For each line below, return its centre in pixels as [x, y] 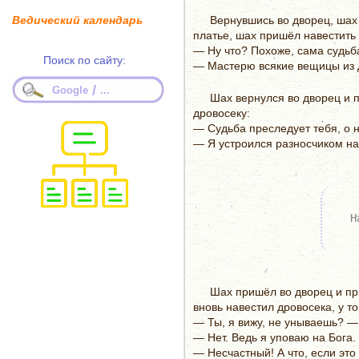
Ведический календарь [77, 20]
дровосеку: [222, 113]
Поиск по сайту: [85, 60]
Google [70, 90]
